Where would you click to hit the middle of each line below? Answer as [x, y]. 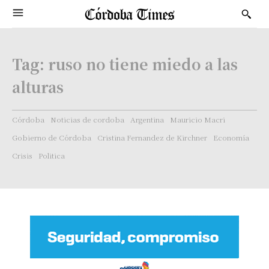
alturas [38, 86]
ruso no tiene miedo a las [143, 64]
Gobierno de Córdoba [52, 137]
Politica [52, 155]
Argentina [147, 119]
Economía [231, 137]
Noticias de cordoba [87, 119]
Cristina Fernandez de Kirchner [152, 137]
